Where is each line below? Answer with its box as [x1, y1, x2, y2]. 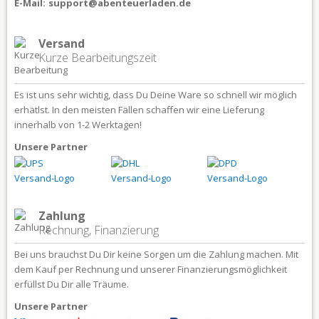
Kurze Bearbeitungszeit [38, 49, 157, 66]
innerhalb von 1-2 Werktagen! [14, 117, 142, 131]
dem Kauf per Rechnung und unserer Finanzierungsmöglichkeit [14, 262, 287, 276]
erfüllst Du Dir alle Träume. [14, 277, 129, 291]
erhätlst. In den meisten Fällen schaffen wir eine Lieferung [14, 103, 264, 116]
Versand [38, 35, 85, 51]
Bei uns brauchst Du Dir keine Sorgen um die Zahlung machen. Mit [14, 247, 298, 261]
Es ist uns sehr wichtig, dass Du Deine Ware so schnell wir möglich [14, 88, 297, 101]
